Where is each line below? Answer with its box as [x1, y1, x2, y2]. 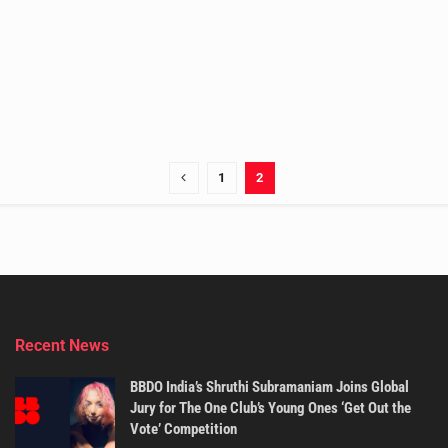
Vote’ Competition [130, 419, 237, 438]
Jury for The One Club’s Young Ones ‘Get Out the [130, 398, 411, 417]
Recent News [15, 335, 109, 355]
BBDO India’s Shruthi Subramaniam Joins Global [130, 377, 409, 396]
